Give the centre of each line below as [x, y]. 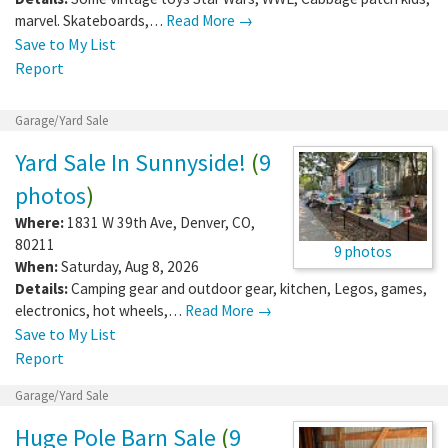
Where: [39, 222]
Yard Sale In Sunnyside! [130, 162]
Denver [202, 222]
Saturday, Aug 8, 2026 [128, 266]
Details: [41, 288]
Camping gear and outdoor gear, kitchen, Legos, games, [249, 288]
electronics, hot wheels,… [100, 310]
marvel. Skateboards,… [90, 20]
